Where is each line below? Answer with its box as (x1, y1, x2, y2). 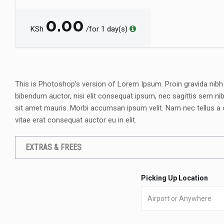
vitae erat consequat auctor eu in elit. (15, 115, 136, 124)
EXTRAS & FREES (25, 142, 81, 152)
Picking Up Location (140, 173, 208, 182)
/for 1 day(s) (84, 24, 129, 33)
